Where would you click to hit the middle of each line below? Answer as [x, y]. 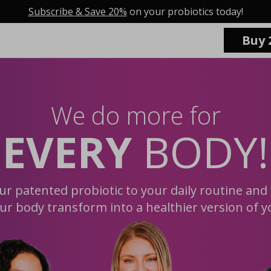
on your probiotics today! [185, 11]
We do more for [135, 116]
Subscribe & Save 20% [77, 11]
